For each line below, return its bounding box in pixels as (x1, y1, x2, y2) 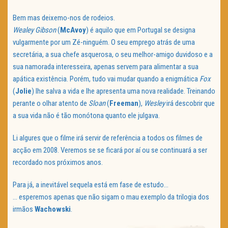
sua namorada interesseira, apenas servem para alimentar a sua (13, 62, 198, 72)
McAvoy (60, 25, 86, 35)
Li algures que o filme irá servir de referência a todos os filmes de (13, 133, 203, 143)
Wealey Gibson (13, 25, 56, 35)
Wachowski (35, 205, 71, 214)
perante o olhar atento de (13, 99, 89, 108)
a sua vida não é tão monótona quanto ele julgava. (13, 111, 160, 121)
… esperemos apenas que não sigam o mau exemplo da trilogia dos (13, 192, 209, 202)
